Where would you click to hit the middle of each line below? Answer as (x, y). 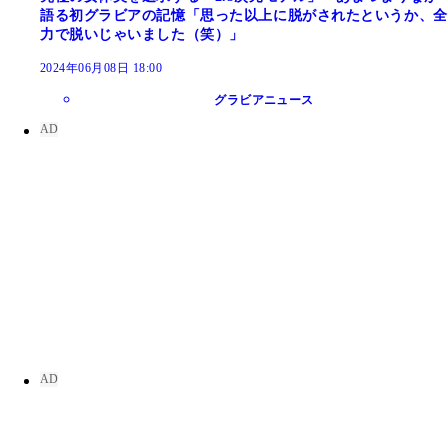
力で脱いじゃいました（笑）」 (142, 34)
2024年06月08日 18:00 (101, 67)
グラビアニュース (264, 99)
